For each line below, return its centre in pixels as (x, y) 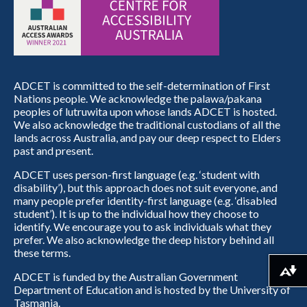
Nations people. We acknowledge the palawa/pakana (138, 99)
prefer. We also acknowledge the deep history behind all (144, 240)
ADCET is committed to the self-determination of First (142, 86)
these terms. (42, 253)
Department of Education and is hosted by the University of (152, 290)
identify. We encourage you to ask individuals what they (143, 227)
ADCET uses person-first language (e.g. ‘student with (137, 175)
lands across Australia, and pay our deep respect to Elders (147, 138)
